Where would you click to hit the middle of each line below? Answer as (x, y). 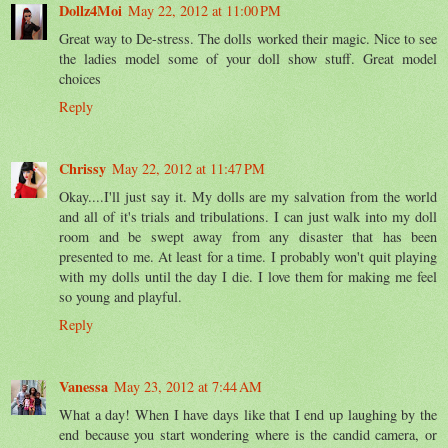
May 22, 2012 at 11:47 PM (188, 168)
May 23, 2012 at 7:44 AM (188, 386)
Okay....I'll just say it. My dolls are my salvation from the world (248, 196)
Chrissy (82, 168)
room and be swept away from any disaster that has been (248, 236)
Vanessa (83, 386)
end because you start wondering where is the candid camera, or (248, 434)
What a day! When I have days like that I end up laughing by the (248, 414)
